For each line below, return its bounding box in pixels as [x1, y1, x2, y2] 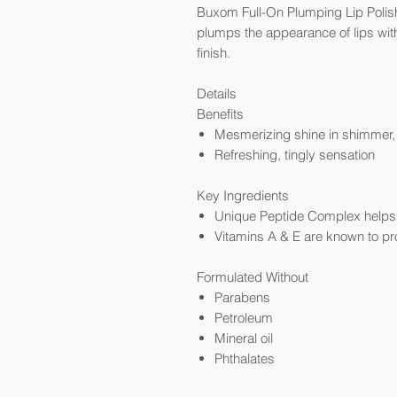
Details [197, 85, 237, 102]
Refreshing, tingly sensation [214, 146, 375, 163]
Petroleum [214, 309, 273, 326]
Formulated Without [197, 269, 308, 285]
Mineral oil [214, 330, 273, 346]
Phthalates [214, 350, 275, 367]
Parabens [214, 289, 270, 306]
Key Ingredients [197, 187, 289, 204]
